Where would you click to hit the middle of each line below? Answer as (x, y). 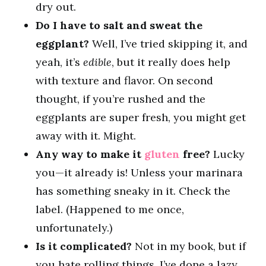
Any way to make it (90, 154)
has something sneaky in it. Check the (133, 191)
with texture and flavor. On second (124, 80)
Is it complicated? (84, 246)
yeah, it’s (59, 62)
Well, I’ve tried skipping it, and (168, 44)
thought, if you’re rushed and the (121, 99)
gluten (162, 154)
